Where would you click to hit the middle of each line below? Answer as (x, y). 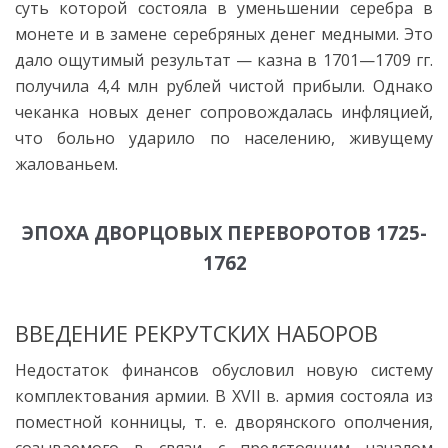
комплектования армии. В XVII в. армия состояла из (224, 395)
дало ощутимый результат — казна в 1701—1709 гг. (224, 59)
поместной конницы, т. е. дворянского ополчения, (224, 421)
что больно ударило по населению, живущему (224, 137)
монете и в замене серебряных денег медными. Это (224, 33)
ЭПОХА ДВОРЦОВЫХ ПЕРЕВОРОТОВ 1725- (224, 232)
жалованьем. (66, 163)
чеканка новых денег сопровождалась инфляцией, (224, 111)
